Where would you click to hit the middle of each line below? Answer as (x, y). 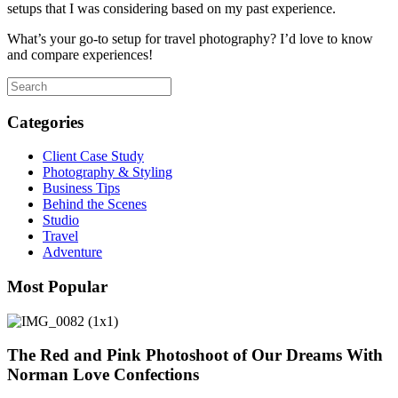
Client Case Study (93, 156)
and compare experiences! (80, 54)
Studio (61, 220)
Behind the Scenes (95, 204)
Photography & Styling (107, 172)
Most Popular (57, 286)
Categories (45, 122)
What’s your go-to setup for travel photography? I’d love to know (190, 38)
